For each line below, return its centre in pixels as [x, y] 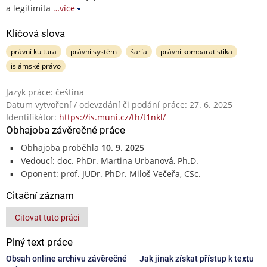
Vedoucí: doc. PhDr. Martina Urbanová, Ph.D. [109, 160]
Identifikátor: [32, 117]
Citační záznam [40, 195]
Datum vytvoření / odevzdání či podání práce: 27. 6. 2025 [119, 104]
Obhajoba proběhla [61, 147]
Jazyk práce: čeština [45, 92]
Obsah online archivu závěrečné [66, 258]
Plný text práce [39, 242]
